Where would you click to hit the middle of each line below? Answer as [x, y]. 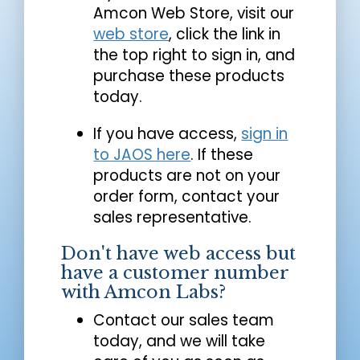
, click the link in [225, 34]
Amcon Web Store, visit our [194, 13]
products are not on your [187, 175]
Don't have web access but [179, 253]
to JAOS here [142, 154]
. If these [222, 154]
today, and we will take [180, 341]
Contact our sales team [184, 320]
